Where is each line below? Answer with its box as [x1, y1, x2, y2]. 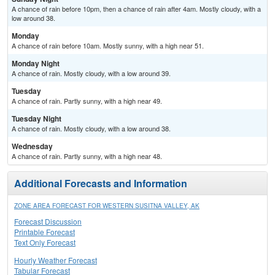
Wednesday [12, 141, 53, 152]
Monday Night [12, 58, 60, 69]
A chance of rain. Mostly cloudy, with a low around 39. [12, 68, 171, 79]
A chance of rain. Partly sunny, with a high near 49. [12, 96, 162, 106]
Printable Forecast [14, 227, 75, 238]
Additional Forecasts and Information [14, 176, 187, 191]
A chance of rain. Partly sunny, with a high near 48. [12, 151, 162, 161]
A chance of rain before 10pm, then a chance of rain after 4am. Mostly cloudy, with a [12, 4, 261, 14]
